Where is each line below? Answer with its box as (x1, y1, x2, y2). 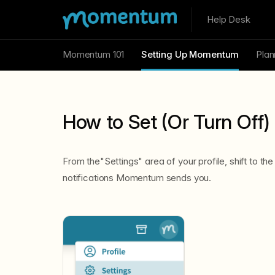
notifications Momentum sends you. (63, 172, 212, 184)
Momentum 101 (63, 48, 125, 60)
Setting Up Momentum (141, 48, 239, 60)
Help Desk (207, 14, 250, 25)
